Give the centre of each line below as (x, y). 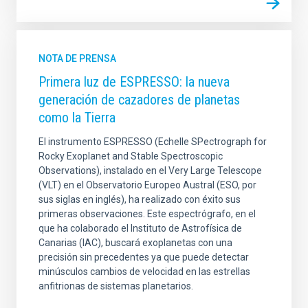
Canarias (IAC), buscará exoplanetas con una (135, 243)
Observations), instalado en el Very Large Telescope (150, 171)
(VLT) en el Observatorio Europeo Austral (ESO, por (147, 185)
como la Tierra (77, 118)
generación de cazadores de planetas (139, 100)
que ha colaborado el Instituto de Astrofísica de (140, 229)
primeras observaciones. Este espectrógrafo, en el (147, 214)
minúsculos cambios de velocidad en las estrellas (144, 272)
